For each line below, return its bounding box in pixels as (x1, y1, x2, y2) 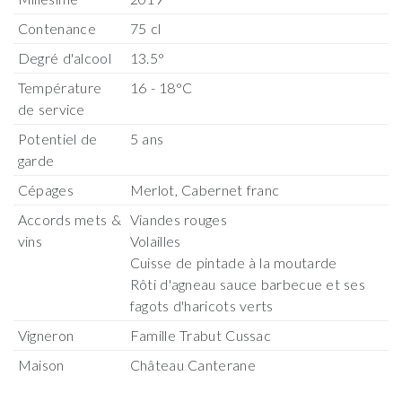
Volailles (129, 232, 181, 250)
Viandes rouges (129, 211, 228, 229)
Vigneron (17, 327, 74, 345)
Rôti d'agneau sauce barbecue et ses (129, 275, 365, 293)
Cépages (17, 181, 74, 199)
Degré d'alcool (17, 49, 112, 67)
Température (17, 79, 102, 97)
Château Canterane (129, 356, 257, 374)
